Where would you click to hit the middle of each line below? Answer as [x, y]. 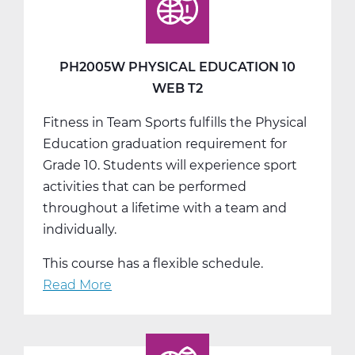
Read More [77, 284]
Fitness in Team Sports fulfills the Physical [175, 122]
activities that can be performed [145, 186]
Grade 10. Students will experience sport [170, 165]
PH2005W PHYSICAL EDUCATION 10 [177, 67]
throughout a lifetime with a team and [165, 208]
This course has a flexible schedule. [153, 263]
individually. [80, 229]
